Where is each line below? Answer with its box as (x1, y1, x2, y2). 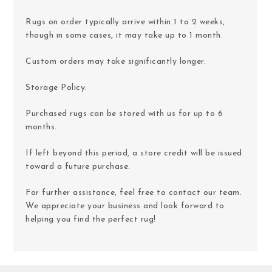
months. (25, 122, 57, 132)
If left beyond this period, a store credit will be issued (25, 148, 242, 158)
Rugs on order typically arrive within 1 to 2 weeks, (25, 17, 225, 27)
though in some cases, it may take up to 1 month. (25, 30, 223, 40)
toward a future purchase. (25, 161, 131, 171)
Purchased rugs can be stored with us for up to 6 (25, 109, 223, 118)
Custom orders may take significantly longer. (25, 56, 206, 66)
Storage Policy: (25, 83, 87, 92)
